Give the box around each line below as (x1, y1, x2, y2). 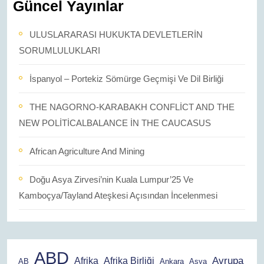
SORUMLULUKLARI (19, 45, 100, 55)
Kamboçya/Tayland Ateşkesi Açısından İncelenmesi (19, 190, 217, 200)
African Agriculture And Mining (29, 146, 144, 156)
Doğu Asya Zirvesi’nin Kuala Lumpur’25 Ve (29, 174, 193, 184)
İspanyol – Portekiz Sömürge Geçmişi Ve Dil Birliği (29, 74, 226, 84)
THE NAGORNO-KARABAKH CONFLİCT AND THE (29, 102, 235, 112)
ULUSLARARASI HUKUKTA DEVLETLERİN (29, 29, 203, 39)
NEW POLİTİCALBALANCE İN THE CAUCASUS (19, 118, 211, 128)
